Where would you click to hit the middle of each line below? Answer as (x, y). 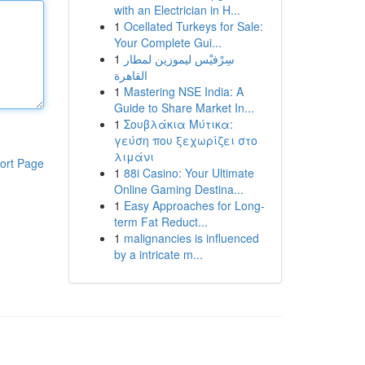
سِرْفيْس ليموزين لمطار (179, 59)
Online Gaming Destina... (178, 189)
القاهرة (130, 75)
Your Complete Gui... (167, 42)
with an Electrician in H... (177, 10)
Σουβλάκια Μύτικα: (178, 124)
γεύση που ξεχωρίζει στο (185, 140)
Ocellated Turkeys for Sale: (193, 26)
